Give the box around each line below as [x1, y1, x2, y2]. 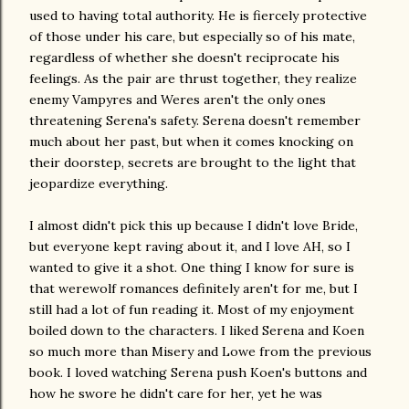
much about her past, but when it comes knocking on [29, 133, 353, 150]
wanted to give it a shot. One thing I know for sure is [29, 259, 354, 276]
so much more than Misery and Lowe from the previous [29, 343, 372, 360]
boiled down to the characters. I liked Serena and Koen [29, 322, 364, 339]
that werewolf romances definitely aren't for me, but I [29, 280, 358, 297]
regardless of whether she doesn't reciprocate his [29, 49, 340, 66]
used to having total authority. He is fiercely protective [29, 7, 367, 24]
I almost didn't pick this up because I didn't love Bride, [29, 217, 358, 234]
